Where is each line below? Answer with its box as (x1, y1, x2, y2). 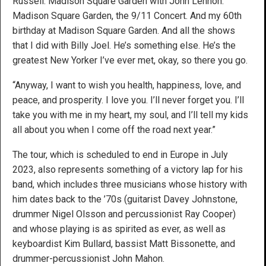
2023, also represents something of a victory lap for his (12, 163, 243, 175)
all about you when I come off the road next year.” (12, 123, 216, 135)
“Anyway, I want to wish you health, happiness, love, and (12, 79, 241, 91)
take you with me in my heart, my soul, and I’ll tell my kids (12, 109, 248, 121)
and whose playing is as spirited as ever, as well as (12, 223, 226, 235)
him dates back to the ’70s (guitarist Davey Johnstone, (12, 193, 237, 205)
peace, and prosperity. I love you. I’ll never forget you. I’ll (12, 94, 244, 106)
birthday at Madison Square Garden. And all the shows (12, 24, 235, 36)
